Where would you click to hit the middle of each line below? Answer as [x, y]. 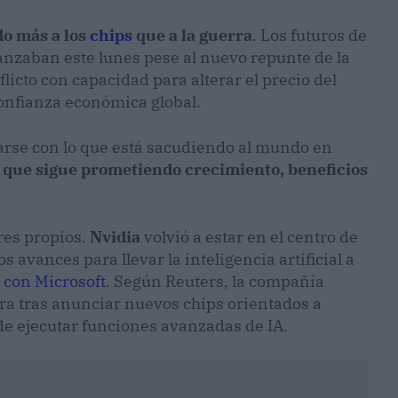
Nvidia [117, 237]
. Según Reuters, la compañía [215, 282]
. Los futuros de [310, 36]
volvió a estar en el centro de [251, 237]
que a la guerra [192, 36]
